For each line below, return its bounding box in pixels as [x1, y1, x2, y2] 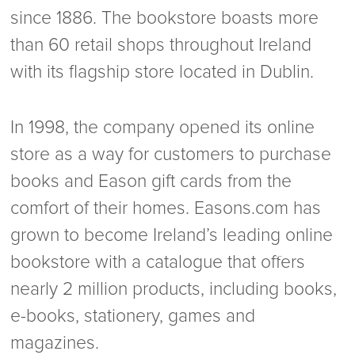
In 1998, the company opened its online [10, 116, 315, 139]
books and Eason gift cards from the [10, 170, 292, 193]
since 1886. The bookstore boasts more [10, 7, 319, 29]
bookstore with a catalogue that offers [10, 251, 306, 273]
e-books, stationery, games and [10, 305, 256, 327]
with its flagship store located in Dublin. [10, 61, 315, 83]
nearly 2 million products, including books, [10, 278, 338, 300]
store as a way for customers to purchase [10, 143, 332, 166]
